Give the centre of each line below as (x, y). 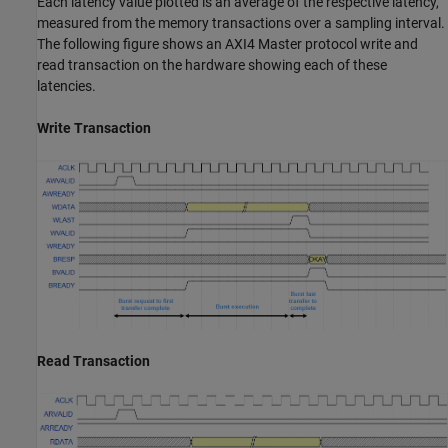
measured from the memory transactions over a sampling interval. (241, 22)
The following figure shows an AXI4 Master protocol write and (227, 43)
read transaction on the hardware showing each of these (212, 64)
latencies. (66, 85)
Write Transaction (94, 127)
